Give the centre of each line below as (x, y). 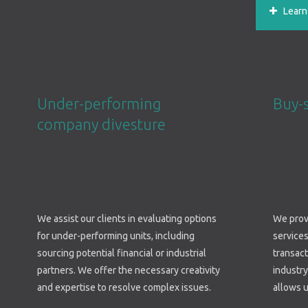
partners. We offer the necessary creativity (128, 271)
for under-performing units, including (115, 236)
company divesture (101, 124)
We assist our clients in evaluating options (126, 219)
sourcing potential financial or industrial (121, 253)
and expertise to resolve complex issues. (124, 288)
